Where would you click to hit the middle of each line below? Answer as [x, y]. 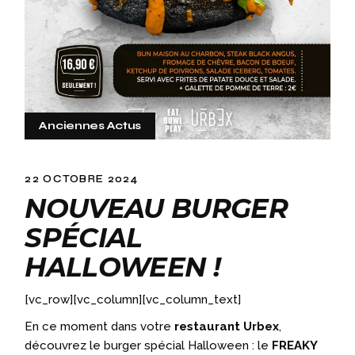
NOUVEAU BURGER [156, 208]
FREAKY [295, 345]
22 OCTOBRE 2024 [81, 179]
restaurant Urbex [227, 326]
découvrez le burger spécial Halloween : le [149, 345]
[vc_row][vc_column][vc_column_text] [133, 299]
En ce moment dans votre [100, 326]
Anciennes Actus [90, 125]
